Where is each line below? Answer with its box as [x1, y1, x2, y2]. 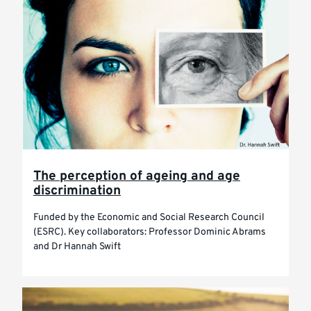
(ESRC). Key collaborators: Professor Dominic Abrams [33, 226, 266, 239]
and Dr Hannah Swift [33, 240, 121, 253]
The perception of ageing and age [33, 168, 240, 185]
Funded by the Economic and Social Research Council [33, 211, 264, 224]
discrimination [33, 183, 121, 199]
